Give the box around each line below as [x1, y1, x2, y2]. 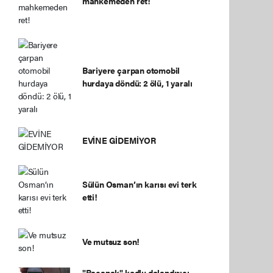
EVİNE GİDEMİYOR [82, 133, 156, 146]
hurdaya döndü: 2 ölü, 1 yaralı [82, 77, 193, 89]
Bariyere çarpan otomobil [82, 64, 180, 76]
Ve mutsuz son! [82, 235, 140, 247]
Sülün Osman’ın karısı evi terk [82, 178, 197, 190]
